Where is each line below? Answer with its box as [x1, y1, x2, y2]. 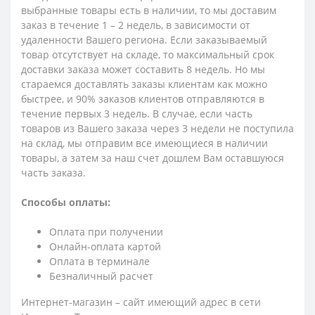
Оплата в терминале [49, 254, 150, 268]
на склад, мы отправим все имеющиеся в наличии [21, 136, 268, 150]
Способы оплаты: [21, 195, 110, 209]
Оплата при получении [49, 224, 163, 238]
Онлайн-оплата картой [49, 239, 161, 253]
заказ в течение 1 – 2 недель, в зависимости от [21, 18, 250, 32]
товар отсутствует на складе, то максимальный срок [21, 47, 274, 61]
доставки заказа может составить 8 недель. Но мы [21, 62, 265, 76]
